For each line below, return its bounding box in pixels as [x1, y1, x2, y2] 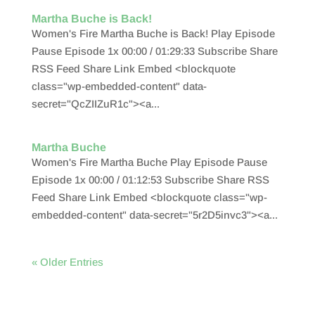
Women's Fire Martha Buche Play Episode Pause [31, 156, 267, 168]
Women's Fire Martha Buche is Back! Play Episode [31, 27, 275, 39]
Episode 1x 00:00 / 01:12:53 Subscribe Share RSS [31, 174, 269, 186]
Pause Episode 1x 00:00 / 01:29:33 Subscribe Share [31, 45, 278, 57]
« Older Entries [31, 256, 103, 268]
